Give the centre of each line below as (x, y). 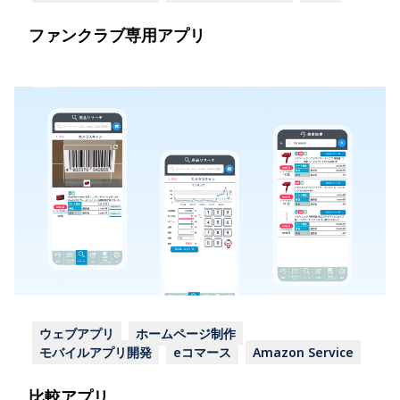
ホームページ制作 (186, 333)
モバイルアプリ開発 (96, 352)
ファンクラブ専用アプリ (117, 35)
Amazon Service (303, 352)
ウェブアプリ (77, 333)
